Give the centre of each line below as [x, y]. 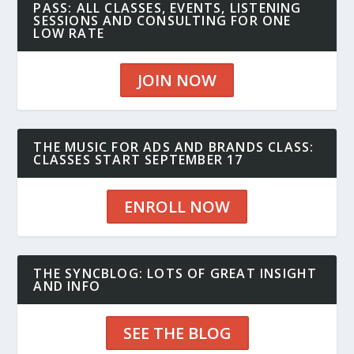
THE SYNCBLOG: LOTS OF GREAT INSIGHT [175, 273]
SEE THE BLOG [177, 333]
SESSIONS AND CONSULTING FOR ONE [162, 20]
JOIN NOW [177, 80]
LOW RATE [69, 33]
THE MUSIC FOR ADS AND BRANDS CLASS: [174, 147]
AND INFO [67, 286]
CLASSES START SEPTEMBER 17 [138, 159]
